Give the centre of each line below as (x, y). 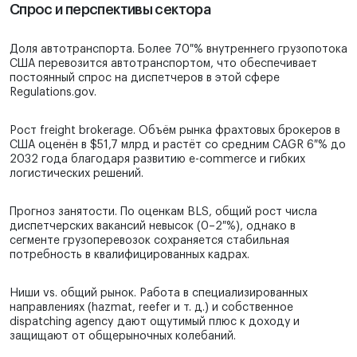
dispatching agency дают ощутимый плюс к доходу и (155, 322)
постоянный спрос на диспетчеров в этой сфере (145, 78)
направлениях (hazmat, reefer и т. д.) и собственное (151, 308)
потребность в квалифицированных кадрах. (129, 255)
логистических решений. (76, 174)
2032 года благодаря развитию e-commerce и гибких (157, 160)
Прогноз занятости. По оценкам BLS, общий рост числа (163, 212)
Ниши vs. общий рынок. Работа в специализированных (159, 294)
